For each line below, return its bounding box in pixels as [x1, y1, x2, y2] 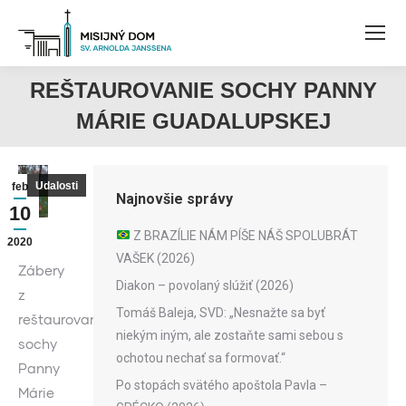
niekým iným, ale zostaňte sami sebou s [116, 327, 343, 343]
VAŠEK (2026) [116, 250, 195, 266]
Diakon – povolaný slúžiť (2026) [116, 277, 294, 293]
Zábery [18, 262, 64, 279]
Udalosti [35, 179, 78, 192]
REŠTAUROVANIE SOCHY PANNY [29, 77, 377, 102]
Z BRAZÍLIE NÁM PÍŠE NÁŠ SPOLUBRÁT [130, 227, 358, 243]
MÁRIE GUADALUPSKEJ [75, 108, 331, 133]
